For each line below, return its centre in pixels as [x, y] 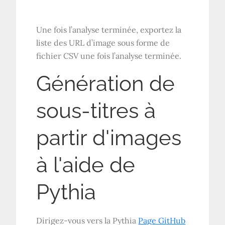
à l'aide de [86, 165]
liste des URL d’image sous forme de [103, 43]
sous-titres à [96, 111]
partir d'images [109, 138]
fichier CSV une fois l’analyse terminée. [109, 56]
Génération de [106, 84]
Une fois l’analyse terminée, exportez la [109, 30]
